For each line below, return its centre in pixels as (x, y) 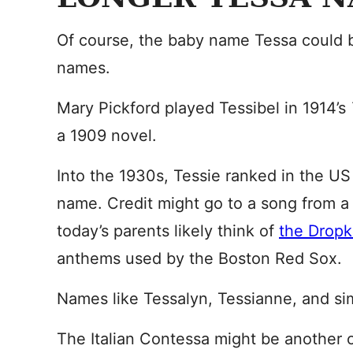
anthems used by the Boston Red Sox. (199, 258)
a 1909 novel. (107, 136)
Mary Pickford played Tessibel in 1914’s (204, 108)
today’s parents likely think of (168, 231)
